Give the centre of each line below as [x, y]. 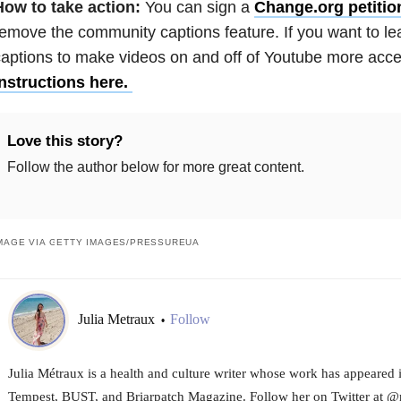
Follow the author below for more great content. [155, 166]
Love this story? [64, 141]
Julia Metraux [118, 320]
